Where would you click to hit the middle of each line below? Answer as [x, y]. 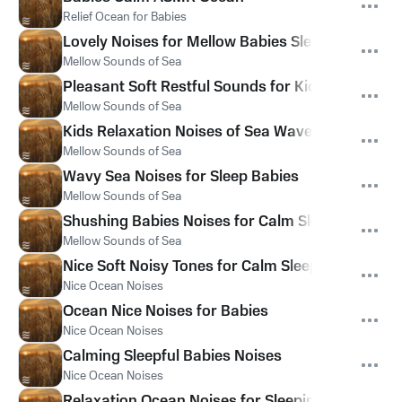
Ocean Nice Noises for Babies [166, 311]
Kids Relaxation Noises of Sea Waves [192, 132]
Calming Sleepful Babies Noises [172, 356]
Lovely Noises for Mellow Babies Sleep [196, 42]
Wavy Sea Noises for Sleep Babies [181, 177]
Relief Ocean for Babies [125, 17]
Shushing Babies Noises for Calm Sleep [199, 222]
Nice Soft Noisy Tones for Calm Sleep [191, 267]
